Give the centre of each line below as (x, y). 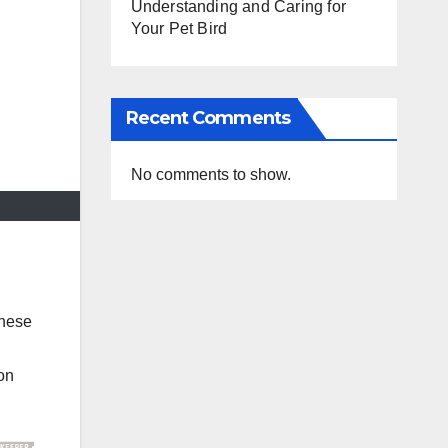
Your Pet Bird (179, 28)
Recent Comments (207, 117)
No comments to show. (210, 174)
